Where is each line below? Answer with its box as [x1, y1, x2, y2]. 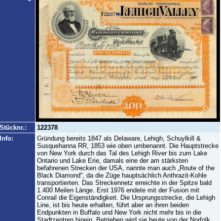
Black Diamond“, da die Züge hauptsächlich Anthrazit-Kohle [37, 172, 207, 179]
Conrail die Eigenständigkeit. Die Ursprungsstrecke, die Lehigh [37, 194, 215, 201]
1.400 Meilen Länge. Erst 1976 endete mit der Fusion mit [37, 186, 199, 194]
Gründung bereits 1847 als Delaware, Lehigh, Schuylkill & [37, 135, 201, 142]
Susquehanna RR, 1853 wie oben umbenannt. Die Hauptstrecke [37, 142, 219, 149]
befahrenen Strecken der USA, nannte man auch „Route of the [37, 164, 215, 172]
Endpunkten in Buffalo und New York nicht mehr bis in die [37, 209, 201, 216]
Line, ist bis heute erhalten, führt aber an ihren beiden [37, 201, 189, 209]
